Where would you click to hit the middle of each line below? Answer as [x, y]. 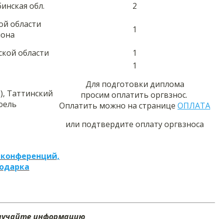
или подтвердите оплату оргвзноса [135, 124]
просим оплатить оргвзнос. [135, 95]
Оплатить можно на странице [118, 105]
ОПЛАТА [194, 105]
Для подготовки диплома [135, 84]
